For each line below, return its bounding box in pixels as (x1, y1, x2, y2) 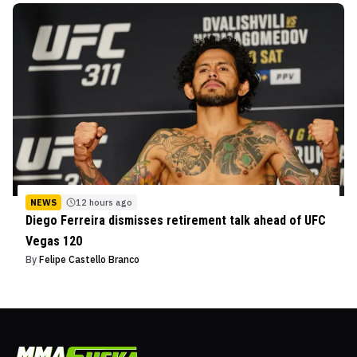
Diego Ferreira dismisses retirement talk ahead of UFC (25, 213, 326, 229)
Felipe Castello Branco (39, 253, 139, 266)
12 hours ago (76, 197, 132, 209)
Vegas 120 (25, 233, 82, 249)
